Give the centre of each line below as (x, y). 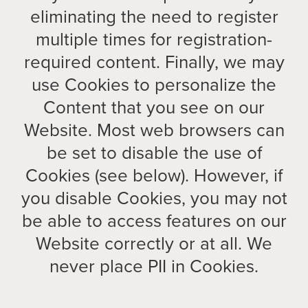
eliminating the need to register (154, 16)
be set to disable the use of (154, 153)
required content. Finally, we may (154, 62)
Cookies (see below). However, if (154, 175)
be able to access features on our (154, 221)
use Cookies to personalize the (154, 85)
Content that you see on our (154, 107)
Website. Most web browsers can (154, 130)
